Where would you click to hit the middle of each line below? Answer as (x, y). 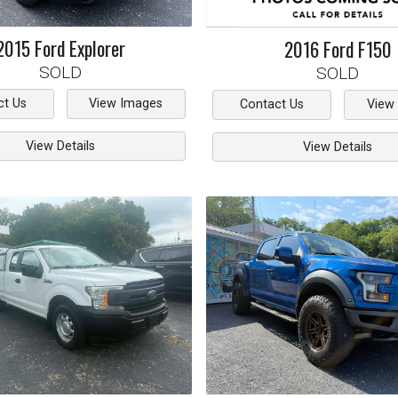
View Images (126, 104)
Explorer (97, 48)
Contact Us (272, 105)
